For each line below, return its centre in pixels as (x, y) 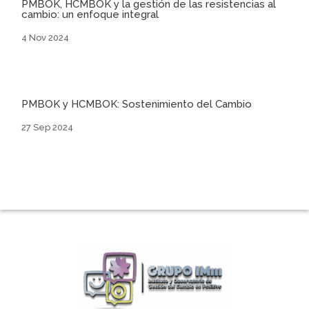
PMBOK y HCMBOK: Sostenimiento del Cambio (137, 104)
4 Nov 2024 (46, 37)
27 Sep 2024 (48, 127)
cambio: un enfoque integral (90, 14)
